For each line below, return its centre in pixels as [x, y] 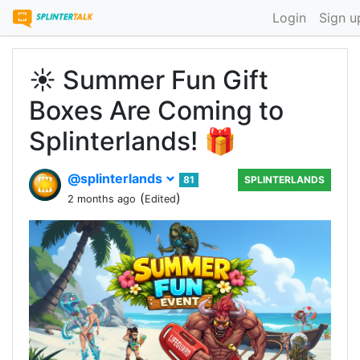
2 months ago [102, 199]
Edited [160, 199]
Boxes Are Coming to [156, 110]
